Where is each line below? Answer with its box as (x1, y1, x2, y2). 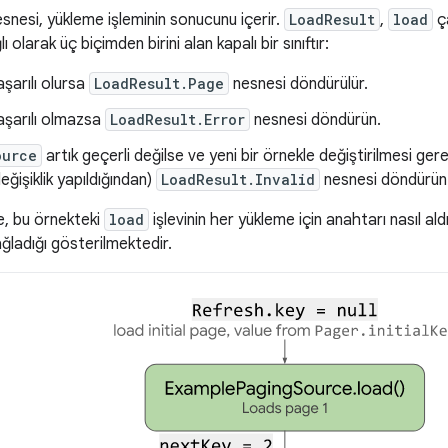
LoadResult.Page (94, 74, 224, 93)
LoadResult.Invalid (161, 170, 315, 189)
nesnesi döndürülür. (229, 74, 368, 94)
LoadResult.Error (110, 110, 245, 129)
